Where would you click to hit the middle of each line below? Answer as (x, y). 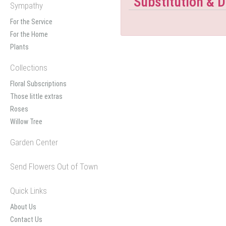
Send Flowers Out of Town (54, 166)
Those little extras (36, 96)
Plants (19, 47)
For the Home (29, 34)
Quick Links (29, 191)
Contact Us (26, 219)
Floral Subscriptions (38, 84)
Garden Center (34, 142)
